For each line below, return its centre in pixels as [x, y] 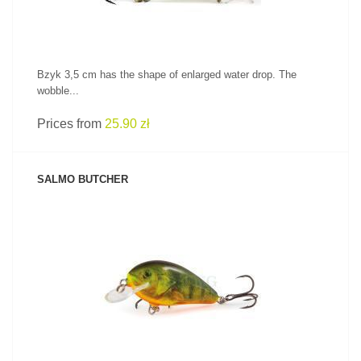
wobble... [58, 91]
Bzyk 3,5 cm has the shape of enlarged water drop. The [167, 75]
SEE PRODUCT [180, 262]
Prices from [71, 124]
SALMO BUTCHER [83, 179]
